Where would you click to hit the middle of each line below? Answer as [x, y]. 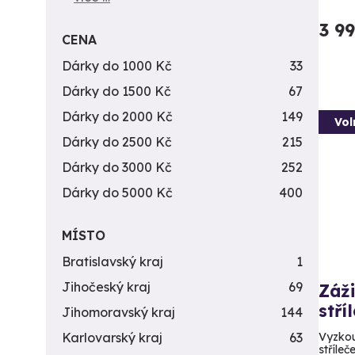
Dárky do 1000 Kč [117, 66]
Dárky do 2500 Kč [117, 142]
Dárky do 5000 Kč [117, 193]
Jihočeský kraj [106, 287]
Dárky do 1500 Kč [116, 91]
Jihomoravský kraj [118, 312]
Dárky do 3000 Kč [117, 167]
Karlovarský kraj [112, 338]
